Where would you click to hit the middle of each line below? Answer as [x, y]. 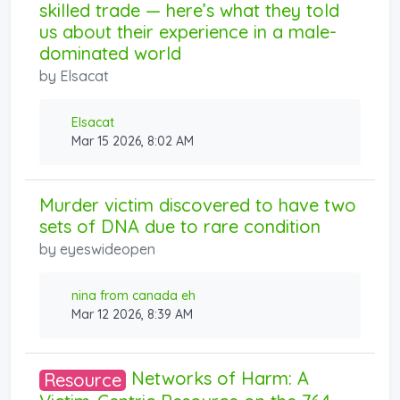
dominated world [110, 53]
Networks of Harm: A [217, 378]
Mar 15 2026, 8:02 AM [133, 141]
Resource [83, 379]
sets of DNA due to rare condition [180, 226]
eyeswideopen [108, 249]
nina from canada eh [133, 295]
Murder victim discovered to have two [198, 204]
